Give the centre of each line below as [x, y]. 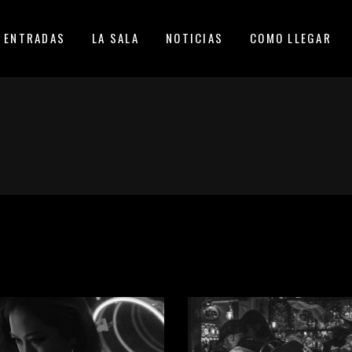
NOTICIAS [194, 38]
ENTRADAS [35, 38]
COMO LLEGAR [291, 38]
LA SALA [115, 38]
